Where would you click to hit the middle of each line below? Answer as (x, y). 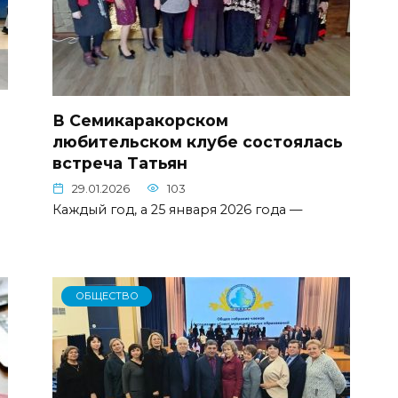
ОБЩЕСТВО (107, 296)
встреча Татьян (120, 163)
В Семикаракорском (140, 120)
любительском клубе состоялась (198, 141)
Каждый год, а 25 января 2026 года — (177, 209)
